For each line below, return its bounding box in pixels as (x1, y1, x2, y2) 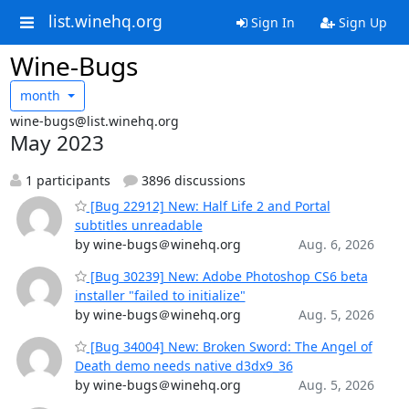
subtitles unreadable (74, 215, 203, 234)
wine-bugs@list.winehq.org (9, 111, 179, 130)
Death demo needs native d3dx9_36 (74, 356, 293, 374)
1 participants (21, 171, 110, 189)
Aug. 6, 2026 (298, 235, 374, 253)
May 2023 (9, 128, 104, 157)
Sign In (246, 14, 295, 31)
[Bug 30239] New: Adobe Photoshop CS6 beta (86, 267, 368, 285)
